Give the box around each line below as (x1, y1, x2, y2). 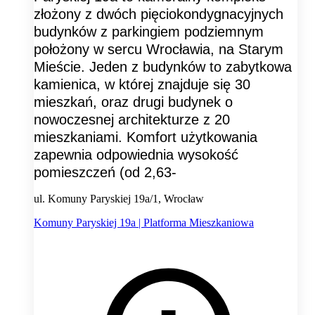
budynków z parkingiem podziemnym (34, 24, 264, 40)
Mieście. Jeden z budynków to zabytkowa (34, 59, 292, 75)
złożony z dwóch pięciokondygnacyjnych (34, 6, 283, 22)
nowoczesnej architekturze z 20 (34, 112, 230, 128)
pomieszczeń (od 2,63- (34, 165, 176, 181)
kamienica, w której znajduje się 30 (34, 77, 250, 93)
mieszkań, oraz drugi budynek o (34, 94, 233, 110)
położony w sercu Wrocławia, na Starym (34, 41, 283, 58)
